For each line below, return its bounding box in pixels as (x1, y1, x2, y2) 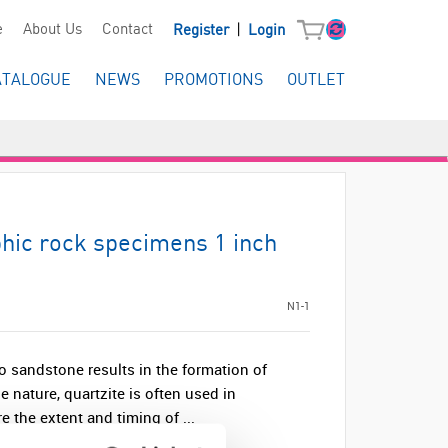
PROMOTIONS (164, 72, 263, 89)
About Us (22, 22, 82, 39)
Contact (101, 22, 153, 39)
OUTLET (287, 72, 345, 89)
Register (172, 23, 233, 39)
